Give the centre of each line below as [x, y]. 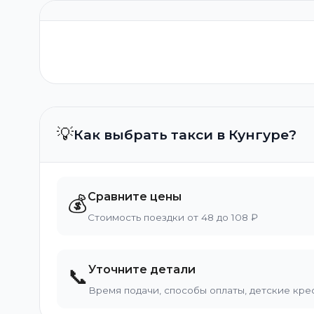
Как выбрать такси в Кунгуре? [185, 135]
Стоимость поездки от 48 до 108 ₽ [173, 217]
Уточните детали [142, 269]
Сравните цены [135, 197]
